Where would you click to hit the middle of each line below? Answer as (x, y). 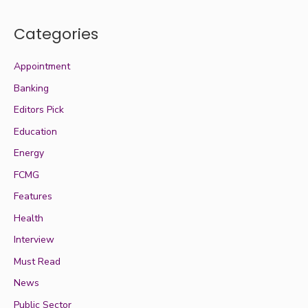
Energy (29, 153)
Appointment (42, 67)
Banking (31, 88)
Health (29, 218)
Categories (56, 34)
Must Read (37, 261)
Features (33, 197)
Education (35, 131)
